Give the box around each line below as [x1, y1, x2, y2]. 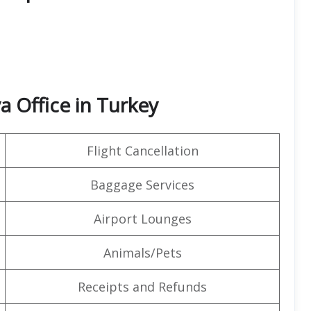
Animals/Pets [103, 244, 182, 261]
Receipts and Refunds [78, 278, 207, 295]
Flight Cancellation [86, 142, 199, 159]
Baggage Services [90, 176, 194, 193]
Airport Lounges [93, 210, 192, 227]
